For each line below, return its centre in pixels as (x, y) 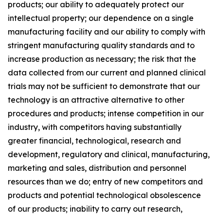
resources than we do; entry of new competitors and (105, 182)
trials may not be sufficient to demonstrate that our (104, 86)
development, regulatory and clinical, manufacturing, (109, 154)
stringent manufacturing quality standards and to (101, 45)
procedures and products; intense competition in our (106, 113)
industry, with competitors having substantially (95, 127)
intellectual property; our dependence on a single (101, 18)
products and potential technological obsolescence (104, 195)
